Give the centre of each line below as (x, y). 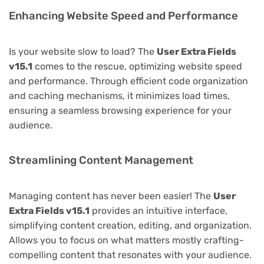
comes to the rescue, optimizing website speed (137, 66)
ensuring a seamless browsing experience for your (120, 110)
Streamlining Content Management (101, 160)
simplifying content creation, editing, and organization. (130, 225)
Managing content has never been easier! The (111, 196)
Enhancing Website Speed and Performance (123, 16)
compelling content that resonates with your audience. (130, 255)
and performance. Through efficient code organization (128, 81)
